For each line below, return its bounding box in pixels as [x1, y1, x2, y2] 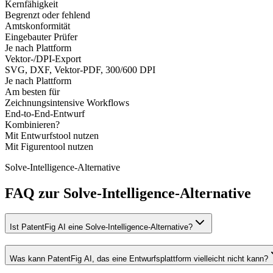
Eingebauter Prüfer [5, 31, 77, 42]
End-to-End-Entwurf [5, 108, 85, 119]
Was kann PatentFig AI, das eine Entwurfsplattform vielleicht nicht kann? [10, 254, 268, 264]
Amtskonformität [5, 20, 70, 31]
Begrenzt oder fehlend [5, 9, 90, 20]
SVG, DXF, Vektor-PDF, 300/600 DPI [5, 64, 155, 75]
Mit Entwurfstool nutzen [5, 130, 99, 141]
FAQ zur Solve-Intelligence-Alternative [5, 185, 251, 201]
